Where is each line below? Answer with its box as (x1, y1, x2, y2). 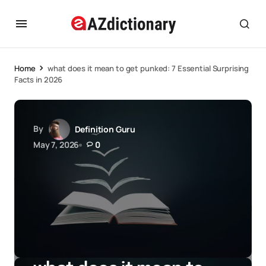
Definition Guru (74, 123, 136, 135)
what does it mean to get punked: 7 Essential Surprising (47, 63, 249, 74)
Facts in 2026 (14, 74, 63, 85)
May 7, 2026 (33, 139, 80, 150)
